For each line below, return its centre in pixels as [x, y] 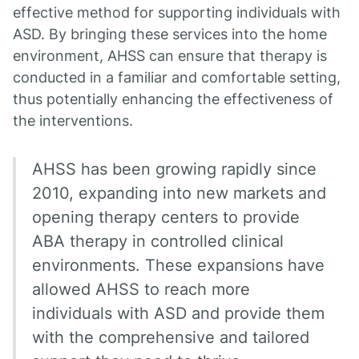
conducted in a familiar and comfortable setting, [177, 77]
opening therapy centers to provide [166, 217]
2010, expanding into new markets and [179, 193]
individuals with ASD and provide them [178, 313]
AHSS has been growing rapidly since [174, 169]
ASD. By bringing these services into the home [170, 34]
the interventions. [73, 121]
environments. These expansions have [178, 265]
